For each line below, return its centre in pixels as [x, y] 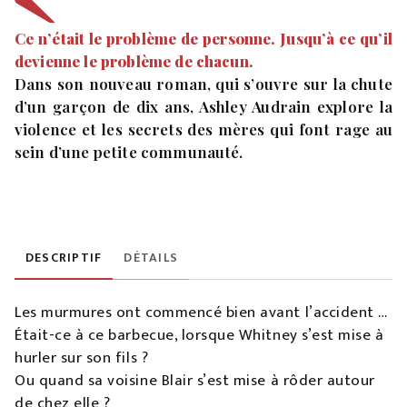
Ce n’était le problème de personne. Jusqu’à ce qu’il [203, 39]
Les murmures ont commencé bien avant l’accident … [201, 313]
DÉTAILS [151, 258]
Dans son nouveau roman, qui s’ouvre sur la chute [203, 84]
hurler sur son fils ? [82, 358]
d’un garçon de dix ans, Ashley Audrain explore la [203, 107]
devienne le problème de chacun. [134, 61]
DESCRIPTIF [64, 258]
